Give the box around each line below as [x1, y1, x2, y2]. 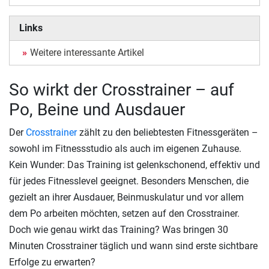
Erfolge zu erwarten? [9, 256, 95, 268]
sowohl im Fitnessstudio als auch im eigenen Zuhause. [9, 143, 241, 154]
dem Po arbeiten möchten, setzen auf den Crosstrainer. [9, 208, 240, 219]
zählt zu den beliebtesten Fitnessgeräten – [77, 127, 258, 138]
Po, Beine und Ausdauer [9, 100, 185, 119]
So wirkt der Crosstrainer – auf [9, 80, 234, 100]
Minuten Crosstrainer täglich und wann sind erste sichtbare [9, 240, 258, 252]
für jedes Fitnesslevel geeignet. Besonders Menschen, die [9, 175, 249, 187]
